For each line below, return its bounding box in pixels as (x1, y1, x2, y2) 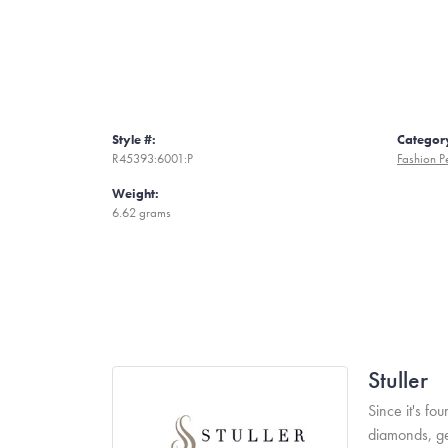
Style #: (112, 131, 156, 148)
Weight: (112, 185, 159, 202)
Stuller (367, 364, 428, 395)
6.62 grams (112, 204, 171, 221)
